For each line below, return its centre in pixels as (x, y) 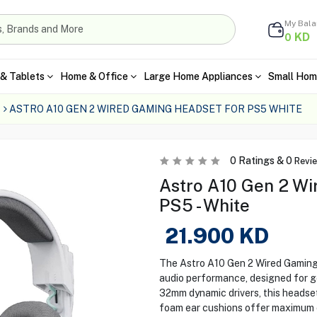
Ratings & (261, 161)
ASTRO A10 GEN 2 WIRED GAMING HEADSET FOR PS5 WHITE (155, 109)
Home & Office (94, 76)
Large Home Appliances (198, 76)
